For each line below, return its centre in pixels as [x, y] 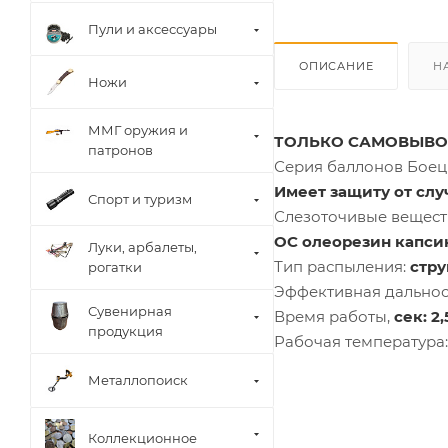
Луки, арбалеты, [142, 247]
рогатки [115, 267]
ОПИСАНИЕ [336, 65]
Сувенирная [130, 311]
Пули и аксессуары [152, 28]
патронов [120, 150]
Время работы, [334, 316]
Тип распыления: [342, 266]
